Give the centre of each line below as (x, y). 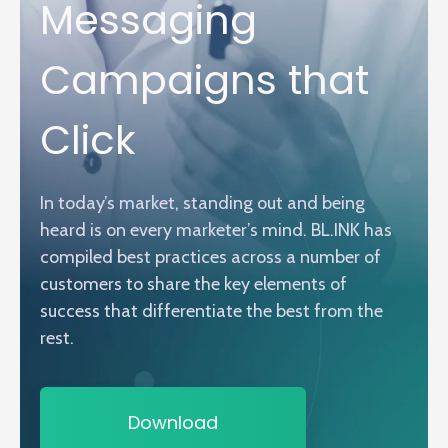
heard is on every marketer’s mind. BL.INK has (216, 230)
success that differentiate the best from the (211, 311)
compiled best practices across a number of (210, 257)
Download (173, 423)
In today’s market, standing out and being (202, 203)
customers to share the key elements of (193, 284)
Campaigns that (204, 80)
